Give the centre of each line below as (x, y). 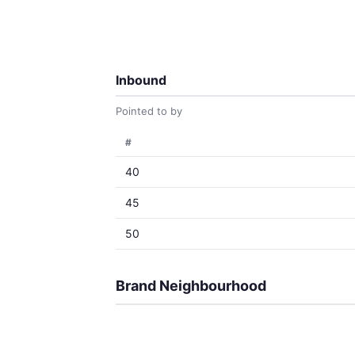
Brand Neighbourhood (191, 286)
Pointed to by (149, 111)
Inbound (141, 80)
